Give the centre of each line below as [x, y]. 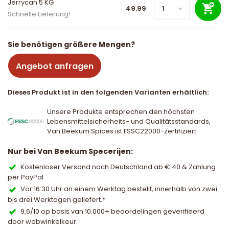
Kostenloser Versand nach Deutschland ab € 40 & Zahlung [118, 167]
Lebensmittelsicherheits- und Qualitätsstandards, [129, 121]
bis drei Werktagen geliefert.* [56, 199]
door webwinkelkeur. [43, 222]
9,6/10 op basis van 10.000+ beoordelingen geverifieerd [112, 211]
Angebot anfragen [55, 66]
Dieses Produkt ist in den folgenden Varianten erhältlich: [108, 92]
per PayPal [26, 177]
